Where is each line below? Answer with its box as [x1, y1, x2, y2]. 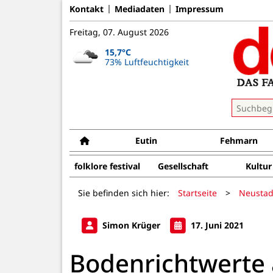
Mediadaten [115, 2, 165, 15]
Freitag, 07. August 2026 [69, 26, 169, 38]
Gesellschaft [157, 160, 208, 172]
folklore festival [74, 160, 140, 172]
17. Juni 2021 [188, 219, 244, 231]
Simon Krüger [100, 219, 163, 231]
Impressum [175, 2, 224, 15]
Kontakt [69, 2, 104, 15]
